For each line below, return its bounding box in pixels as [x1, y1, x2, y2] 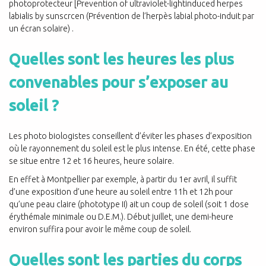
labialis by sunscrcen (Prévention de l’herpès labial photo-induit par [9, 11, 254, 21]
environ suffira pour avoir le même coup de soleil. [9, 224, 191, 234]
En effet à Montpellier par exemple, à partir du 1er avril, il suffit [9, 174, 237, 184]
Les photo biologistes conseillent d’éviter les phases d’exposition [9, 131, 252, 141]
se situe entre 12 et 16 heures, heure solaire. [9, 156, 174, 166]
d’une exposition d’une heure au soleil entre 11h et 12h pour [9, 186, 233, 197]
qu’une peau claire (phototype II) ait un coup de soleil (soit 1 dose [9, 199, 249, 209]
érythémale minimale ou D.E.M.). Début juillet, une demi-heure [9, 211, 233, 221]
